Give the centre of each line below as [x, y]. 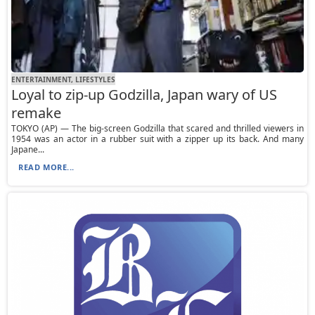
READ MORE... [46, 167]
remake [37, 113]
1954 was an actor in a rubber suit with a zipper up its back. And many [157, 139]
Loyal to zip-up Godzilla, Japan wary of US [144, 95]
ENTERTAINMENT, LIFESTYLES [64, 79]
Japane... [28, 150]
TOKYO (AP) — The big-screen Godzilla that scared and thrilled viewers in [157, 129]
